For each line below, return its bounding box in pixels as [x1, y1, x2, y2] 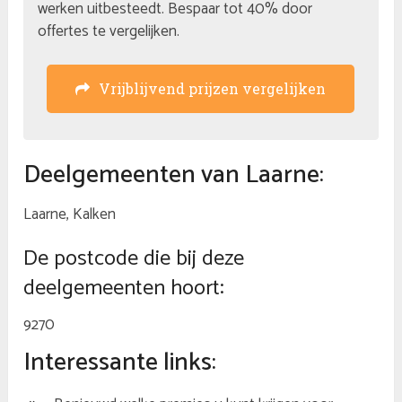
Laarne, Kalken [23, 202, 117, 228]
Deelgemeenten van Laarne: [23, 154, 325, 197]
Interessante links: [23, 342, 217, 384]
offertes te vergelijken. [38, 19, 180, 45]
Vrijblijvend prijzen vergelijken [99, 79, 327, 99]
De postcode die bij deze [23, 241, 245, 277]
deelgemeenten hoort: [23, 271, 225, 307]
